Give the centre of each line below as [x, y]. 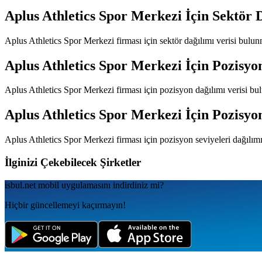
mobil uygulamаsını [73, 185]
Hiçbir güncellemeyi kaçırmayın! [65, 205]
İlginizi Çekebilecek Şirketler [73, 162]
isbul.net [20, 185]
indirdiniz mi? [138, 185]
